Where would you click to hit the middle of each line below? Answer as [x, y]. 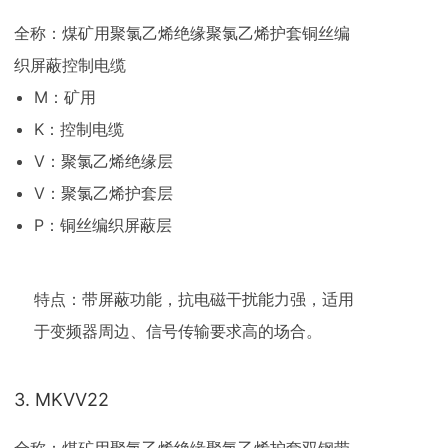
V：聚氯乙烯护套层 [103, 193]
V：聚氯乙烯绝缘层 [103, 161]
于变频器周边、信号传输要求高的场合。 [178, 331]
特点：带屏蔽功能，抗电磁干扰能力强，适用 [194, 299]
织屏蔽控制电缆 [70, 65]
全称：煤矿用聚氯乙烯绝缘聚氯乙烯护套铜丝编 [182, 33]
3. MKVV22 [61, 399]
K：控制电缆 [79, 129]
